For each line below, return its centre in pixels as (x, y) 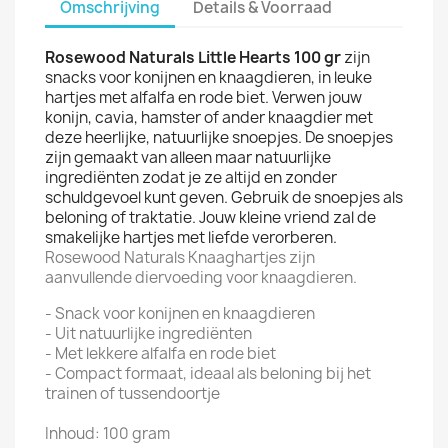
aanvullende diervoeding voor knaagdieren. (201, 277)
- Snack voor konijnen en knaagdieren (180, 313)
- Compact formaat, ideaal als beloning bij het (208, 373)
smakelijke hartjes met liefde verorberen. (191, 237)
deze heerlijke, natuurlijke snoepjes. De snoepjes (219, 137)
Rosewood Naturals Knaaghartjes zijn (180, 257)
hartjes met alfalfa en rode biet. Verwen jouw (203, 97)
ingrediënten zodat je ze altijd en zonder (191, 177)
